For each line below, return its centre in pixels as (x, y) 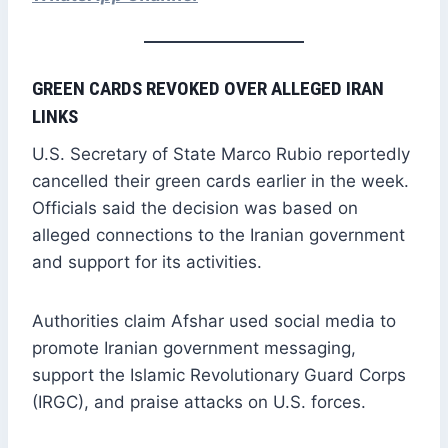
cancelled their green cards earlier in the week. (220, 180)
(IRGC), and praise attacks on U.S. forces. (199, 401)
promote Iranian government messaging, (194, 347)
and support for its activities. (147, 261)
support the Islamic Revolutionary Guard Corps (219, 374)
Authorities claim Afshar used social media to (214, 320)
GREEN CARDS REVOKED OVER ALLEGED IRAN (208, 89)
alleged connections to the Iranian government (218, 234)
